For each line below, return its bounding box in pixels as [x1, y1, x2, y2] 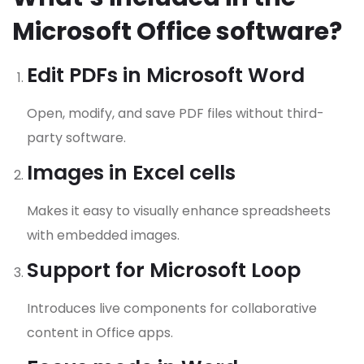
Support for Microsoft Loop [27, 256, 301, 285]
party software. [27, 128, 126, 148]
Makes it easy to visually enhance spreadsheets [27, 201, 331, 221]
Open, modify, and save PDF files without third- [27, 104, 324, 123]
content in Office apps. [27, 323, 173, 343]
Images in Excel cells [27, 158, 236, 188]
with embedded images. [27, 226, 180, 245]
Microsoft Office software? [12, 15, 342, 50]
